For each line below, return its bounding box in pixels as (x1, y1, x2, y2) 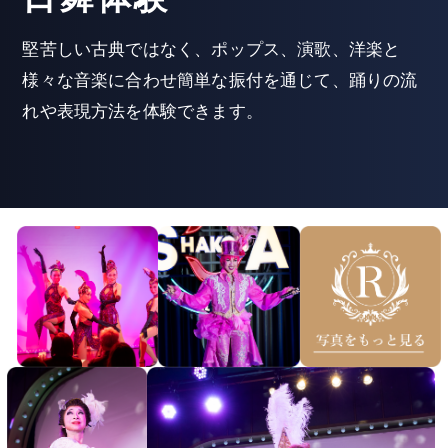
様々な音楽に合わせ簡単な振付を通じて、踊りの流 (22, 71, 418, 90)
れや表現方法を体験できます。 (22, 102, 263, 121)
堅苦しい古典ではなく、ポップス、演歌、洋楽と (22, 40, 401, 59)
